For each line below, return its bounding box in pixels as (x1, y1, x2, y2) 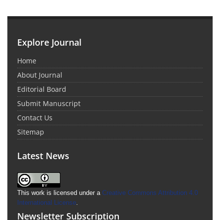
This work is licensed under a (17, 189, 102, 196)
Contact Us (17, 112, 53, 122)
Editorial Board (17, 84, 66, 94)
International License (17, 198, 76, 206)
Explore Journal (17, 36, 82, 48)
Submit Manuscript (17, 98, 81, 108)
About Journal (17, 70, 62, 80)
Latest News (17, 149, 69, 162)
